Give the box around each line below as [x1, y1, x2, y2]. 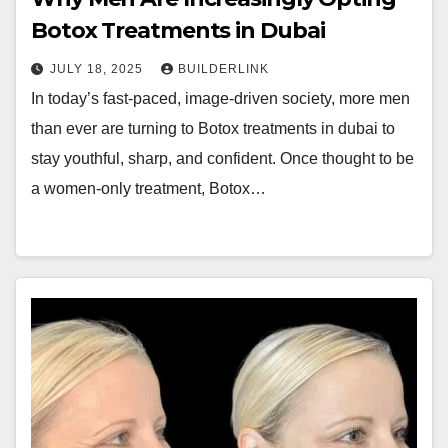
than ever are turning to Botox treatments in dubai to [31, 120, 395, 137]
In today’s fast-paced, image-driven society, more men [31, 90, 410, 107]
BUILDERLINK [178, 62, 269, 76]
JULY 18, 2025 [50, 62, 147, 76]
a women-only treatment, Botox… [31, 180, 266, 197]
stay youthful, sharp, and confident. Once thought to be [31, 150, 414, 167]
